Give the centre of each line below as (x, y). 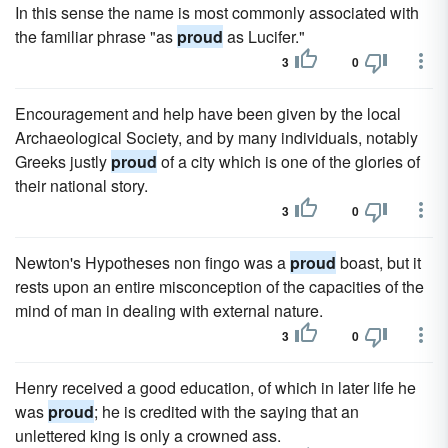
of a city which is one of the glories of (288, 161)
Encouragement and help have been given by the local (208, 113)
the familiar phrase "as (96, 36)
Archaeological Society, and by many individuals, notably (216, 137)
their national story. (81, 185)
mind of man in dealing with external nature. (169, 310)
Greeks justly (63, 161)
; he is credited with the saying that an (226, 411)
